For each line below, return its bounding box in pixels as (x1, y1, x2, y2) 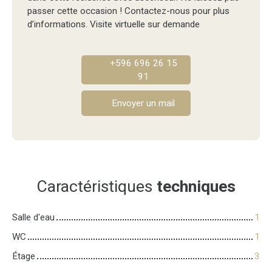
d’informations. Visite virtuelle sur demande (27, 19, 200, 30)
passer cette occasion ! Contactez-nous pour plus (27, 5, 229, 17)
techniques (157, 177, 236, 196)
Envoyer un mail (112, 98, 175, 109)
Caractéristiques (36, 177, 157, 196)
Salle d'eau (12, 212, 55, 223)
